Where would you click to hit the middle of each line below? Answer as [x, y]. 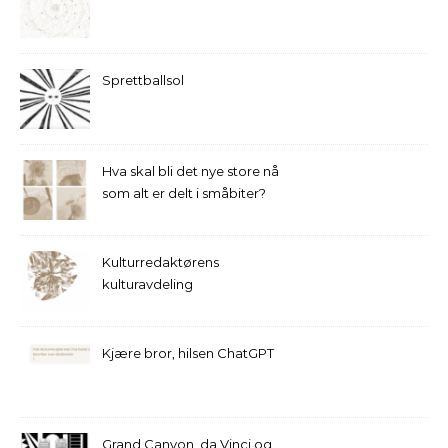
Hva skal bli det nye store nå [190, 170]
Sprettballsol [143, 79]
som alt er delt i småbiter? [184, 192]
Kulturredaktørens [160, 261]
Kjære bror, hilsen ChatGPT [188, 352]
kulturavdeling [147, 283]
